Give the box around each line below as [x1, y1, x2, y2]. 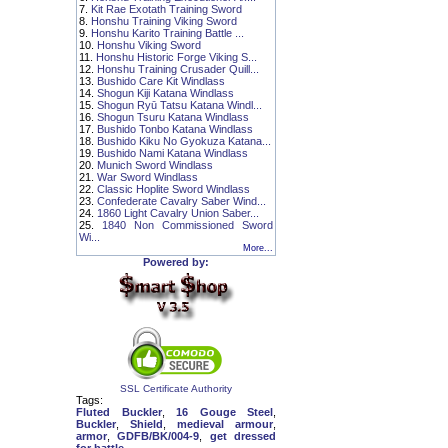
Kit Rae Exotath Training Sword [91, 3, 242, 15]
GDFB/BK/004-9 [117, 430, 200, 442]
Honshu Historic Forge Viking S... [96, 51, 257, 63]
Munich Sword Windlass [97, 159, 213, 171]
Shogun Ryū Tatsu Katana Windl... [97, 99, 262, 111]
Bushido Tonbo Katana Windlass [97, 123, 253, 135]
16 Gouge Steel [176, 406, 273, 418]
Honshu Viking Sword [97, 39, 201, 51]
